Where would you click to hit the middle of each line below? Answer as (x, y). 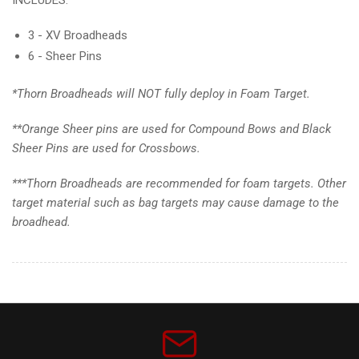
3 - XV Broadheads (78, 35)
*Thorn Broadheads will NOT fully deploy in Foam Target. (161, 93)
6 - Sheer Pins (65, 56)
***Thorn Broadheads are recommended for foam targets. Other (179, 183)
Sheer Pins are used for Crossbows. (106, 148)
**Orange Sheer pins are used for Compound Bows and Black (171, 129)
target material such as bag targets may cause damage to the (175, 202)
